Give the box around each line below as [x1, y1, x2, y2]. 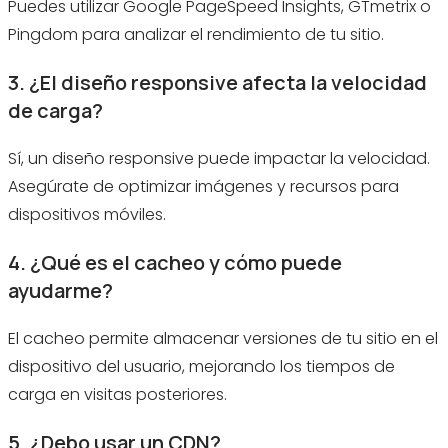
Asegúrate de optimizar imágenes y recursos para [8, 175, 399, 199]
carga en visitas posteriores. [8, 383, 227, 407]
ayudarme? [8, 277, 113, 305]
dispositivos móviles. [8, 203, 166, 227]
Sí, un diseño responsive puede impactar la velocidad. [8, 147, 430, 171]
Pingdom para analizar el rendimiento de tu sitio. [8, 23, 384, 47]
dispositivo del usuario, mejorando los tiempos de [8, 355, 395, 379]
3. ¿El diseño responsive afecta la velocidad [8, 69, 427, 97]
